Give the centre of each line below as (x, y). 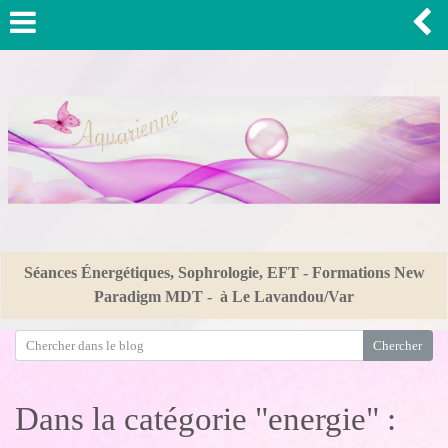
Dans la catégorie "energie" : (205, 418)
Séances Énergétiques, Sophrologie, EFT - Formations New (224, 272)
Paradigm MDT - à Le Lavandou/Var (224, 296)
